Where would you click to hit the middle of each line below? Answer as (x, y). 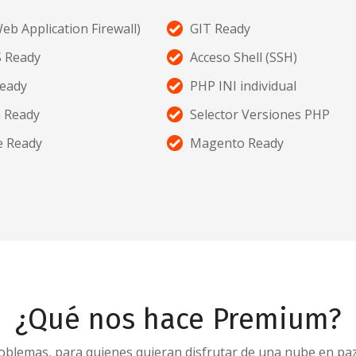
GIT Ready (220, 29)
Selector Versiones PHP (260, 115)
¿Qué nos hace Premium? (178, 320)
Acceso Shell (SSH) (244, 58)
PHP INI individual (243, 86)
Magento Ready (237, 143)
